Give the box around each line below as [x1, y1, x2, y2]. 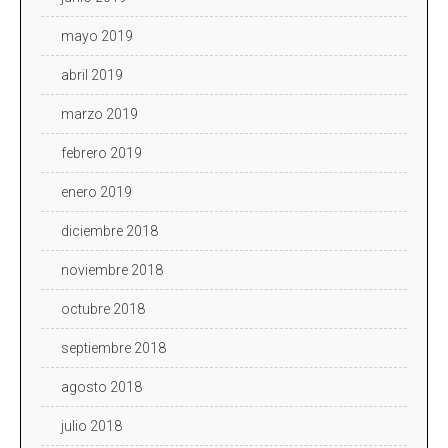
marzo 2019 [61, 105, 138, 122]
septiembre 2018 [61, 339, 166, 356]
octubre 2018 [61, 300, 145, 317]
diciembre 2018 [61, 222, 158, 239]
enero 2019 [61, 183, 132, 200]
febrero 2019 [61, 144, 142, 161]
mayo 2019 [61, 27, 133, 44]
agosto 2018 [61, 378, 142, 395]
